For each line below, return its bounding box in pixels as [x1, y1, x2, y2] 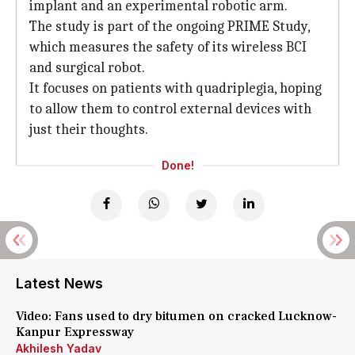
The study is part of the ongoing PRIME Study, [29, 18, 310, 35]
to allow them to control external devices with [29, 101, 311, 117]
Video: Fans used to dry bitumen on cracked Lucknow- [16, 308, 337, 324]
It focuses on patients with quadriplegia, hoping [29, 80, 322, 97]
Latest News [16, 275, 103, 292]
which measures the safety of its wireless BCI [29, 39, 307, 55]
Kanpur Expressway [16, 324, 134, 340]
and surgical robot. [29, 59, 145, 76]
